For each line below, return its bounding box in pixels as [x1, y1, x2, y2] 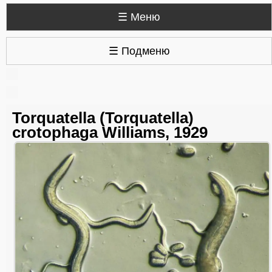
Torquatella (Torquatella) [12, 109, 194, 127]
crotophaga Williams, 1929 [12, 123, 208, 141]
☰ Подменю [108, 45, 170, 57]
